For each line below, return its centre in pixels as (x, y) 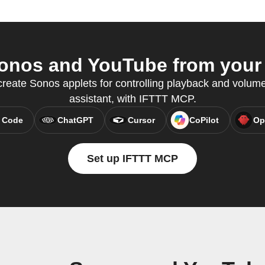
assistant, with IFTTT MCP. (132, 99)
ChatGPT (75, 120)
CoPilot (204, 120)
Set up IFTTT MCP (132, 159)
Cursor (141, 120)
